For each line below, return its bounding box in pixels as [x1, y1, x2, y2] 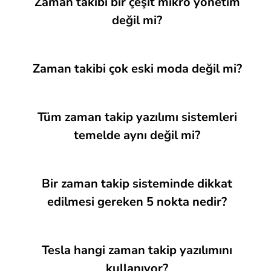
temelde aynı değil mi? [74, 127, 200, 143]
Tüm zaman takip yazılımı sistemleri [37, 109, 237, 125]
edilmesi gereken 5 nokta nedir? [47, 194, 227, 210]
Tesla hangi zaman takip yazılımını [42, 242, 232, 258]
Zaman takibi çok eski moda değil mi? [32, 60, 242, 77]
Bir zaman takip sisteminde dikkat [42, 175, 232, 192]
